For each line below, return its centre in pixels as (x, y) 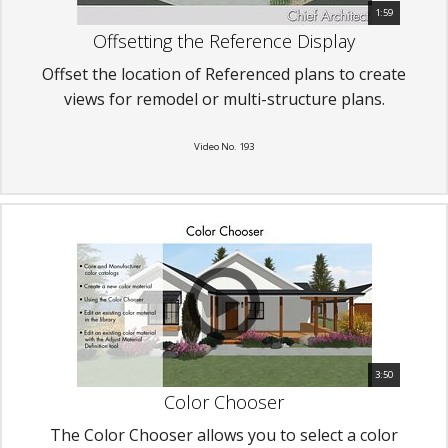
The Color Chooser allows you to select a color (224, 434)
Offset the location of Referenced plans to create (224, 73)
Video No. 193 (224, 146)
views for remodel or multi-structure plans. (224, 98)
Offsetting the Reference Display (224, 40)
